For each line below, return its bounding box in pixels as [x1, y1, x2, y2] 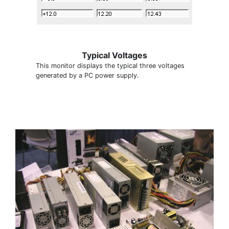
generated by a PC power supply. [36, 72, 139, 79]
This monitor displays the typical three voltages [36, 62, 185, 70]
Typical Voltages [82, 50, 147, 60]
